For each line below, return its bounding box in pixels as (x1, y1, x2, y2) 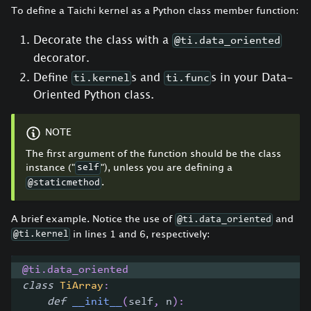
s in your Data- (211, 70, 294, 83)
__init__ (72, 296, 122, 308)
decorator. (33, 51, 90, 64)
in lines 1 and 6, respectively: (70, 227, 210, 239)
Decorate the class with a (33, 33, 172, 46)
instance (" (26, 160, 75, 173)
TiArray (60, 280, 103, 292)
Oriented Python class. (33, 88, 154, 101)
